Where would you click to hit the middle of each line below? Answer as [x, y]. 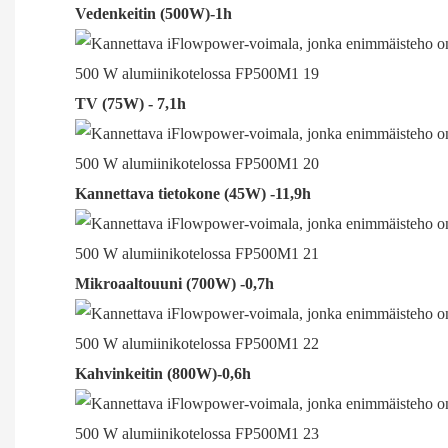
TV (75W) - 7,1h [130, 103]
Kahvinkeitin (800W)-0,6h [163, 373]
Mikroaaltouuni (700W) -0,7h [174, 283]
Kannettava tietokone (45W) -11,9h [193, 193]
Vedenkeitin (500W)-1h [153, 13]
